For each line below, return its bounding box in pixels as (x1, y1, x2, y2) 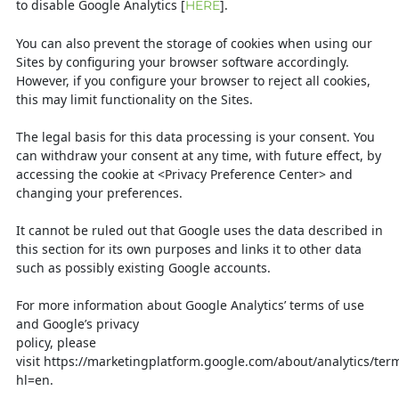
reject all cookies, (268, 72, 370, 89)
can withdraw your (16, 147, 131, 164)
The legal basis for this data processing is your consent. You (16, 128, 375, 145)
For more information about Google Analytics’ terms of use (16, 297, 364, 313)
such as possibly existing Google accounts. (16, 259, 271, 276)
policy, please (16, 334, 96, 351)
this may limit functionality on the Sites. (16, 91, 253, 108)
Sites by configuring (16, 53, 139, 70)
